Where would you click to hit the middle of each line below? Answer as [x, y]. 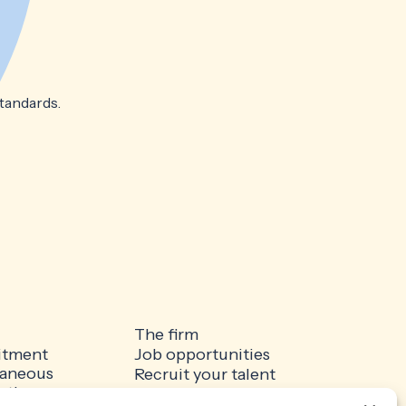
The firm [166, 335]
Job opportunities [202, 355]
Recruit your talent [205, 375]
